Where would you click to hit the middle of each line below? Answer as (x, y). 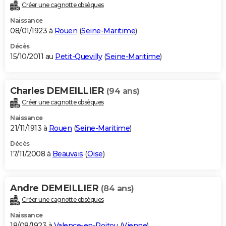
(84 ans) (117, 189)
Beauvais (68, 154)
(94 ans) (123, 91)
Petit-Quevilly (78, 57)
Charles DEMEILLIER (58, 91)
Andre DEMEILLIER (55, 188)
